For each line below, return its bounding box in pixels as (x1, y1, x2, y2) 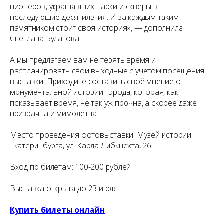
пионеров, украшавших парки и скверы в (10, 1, 158, 12)
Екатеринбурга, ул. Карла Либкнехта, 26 (10, 140, 151, 151)
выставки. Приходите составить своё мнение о (10, 76, 181, 87)
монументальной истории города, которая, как (10, 87, 178, 97)
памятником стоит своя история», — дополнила (10, 22, 183, 33)
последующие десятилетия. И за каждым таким (10, 12, 179, 22)
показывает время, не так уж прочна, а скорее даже (10, 97, 197, 108)
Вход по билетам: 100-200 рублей (10, 162, 131, 172)
